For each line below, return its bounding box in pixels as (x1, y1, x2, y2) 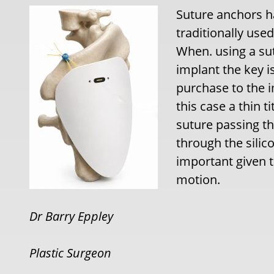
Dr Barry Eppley (29, 208, 114, 224)
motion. (176, 171, 221, 188)
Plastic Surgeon (29, 245, 112, 261)
